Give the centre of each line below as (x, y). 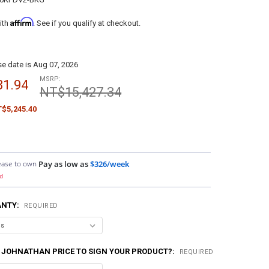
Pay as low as (64, 164)
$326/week (110, 164)
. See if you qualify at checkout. (86, 23)
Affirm (21, 22)
